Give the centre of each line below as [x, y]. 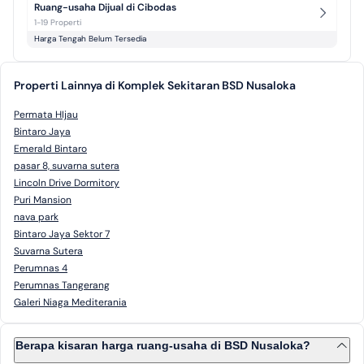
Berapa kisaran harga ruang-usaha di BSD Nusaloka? [163, 345]
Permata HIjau [46, 115]
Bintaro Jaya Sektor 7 [62, 234]
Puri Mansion [43, 200]
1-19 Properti [58, 22]
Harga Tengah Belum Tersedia [90, 39]
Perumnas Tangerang [62, 285]
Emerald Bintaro [50, 149]
